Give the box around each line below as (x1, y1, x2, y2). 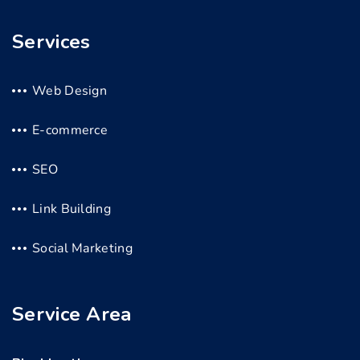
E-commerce (32, 121, 108, 139)
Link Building (32, 199, 111, 218)
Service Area (12, 301, 132, 327)
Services (12, 28, 91, 55)
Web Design (32, 81, 107, 100)
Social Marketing (32, 239, 133, 257)
